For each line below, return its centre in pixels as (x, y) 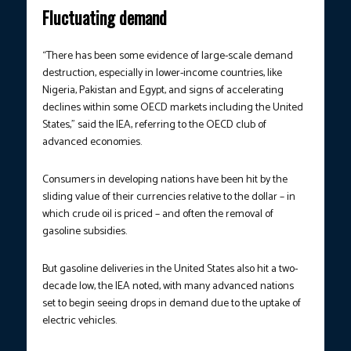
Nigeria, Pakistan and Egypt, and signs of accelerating (163, 91)
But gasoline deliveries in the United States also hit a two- (170, 270)
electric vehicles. (80, 321)
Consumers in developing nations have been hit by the (165, 180)
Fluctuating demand (107, 18)
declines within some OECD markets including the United (173, 108)
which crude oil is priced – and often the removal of (158, 215)
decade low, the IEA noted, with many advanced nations (168, 287)
